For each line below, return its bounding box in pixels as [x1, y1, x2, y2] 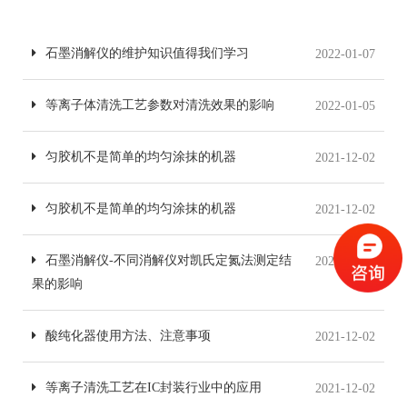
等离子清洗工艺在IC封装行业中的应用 [45, 380, 262, 394]
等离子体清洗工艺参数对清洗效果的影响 [45, 97, 274, 112]
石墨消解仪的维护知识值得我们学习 [45, 45, 249, 60]
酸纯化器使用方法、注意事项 [45, 328, 211, 342]
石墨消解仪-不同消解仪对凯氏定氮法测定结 [45, 253, 292, 267]
